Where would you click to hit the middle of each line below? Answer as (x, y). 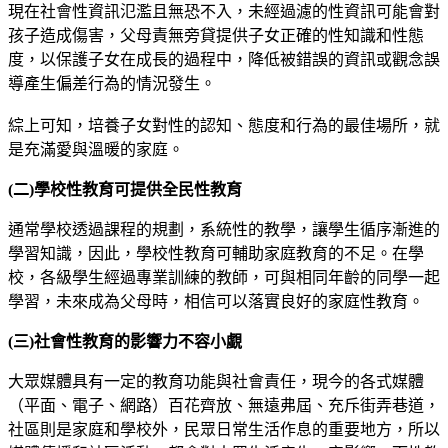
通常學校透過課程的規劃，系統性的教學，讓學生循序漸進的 (224, 229)
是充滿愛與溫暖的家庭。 (96, 149)
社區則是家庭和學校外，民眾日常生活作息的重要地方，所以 (224, 429)
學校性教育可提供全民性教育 (138, 189)
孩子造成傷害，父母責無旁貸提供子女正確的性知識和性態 (216, 35)
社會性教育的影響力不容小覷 (138, 341)
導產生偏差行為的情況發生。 (112, 83)
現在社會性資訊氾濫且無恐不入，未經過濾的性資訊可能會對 (224, 11)
